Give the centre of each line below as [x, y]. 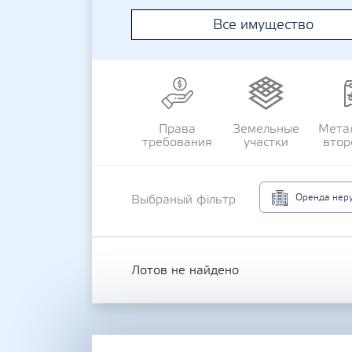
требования [177, 142]
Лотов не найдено [185, 270]
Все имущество [263, 25]
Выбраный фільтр [183, 200]
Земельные [266, 129]
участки [266, 142]
